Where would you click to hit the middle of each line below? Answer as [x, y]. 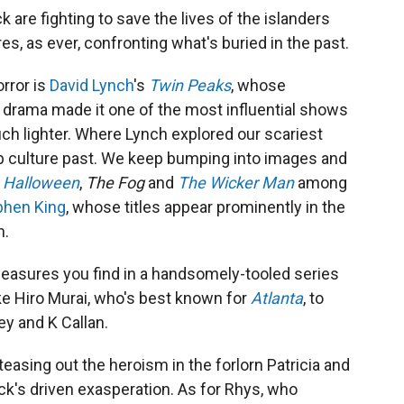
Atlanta [277, 298]
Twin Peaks [190, 85]
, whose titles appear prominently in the [206, 207]
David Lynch [92, 85]
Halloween [41, 182]
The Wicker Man [236, 182]
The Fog [115, 182]
